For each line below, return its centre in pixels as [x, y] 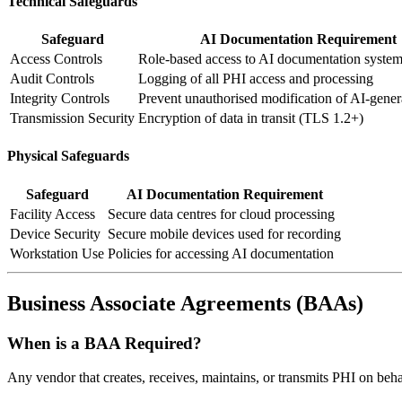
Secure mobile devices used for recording [224, 233]
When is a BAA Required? [105, 343]
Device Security [55, 233]
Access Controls [56, 59]
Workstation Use [57, 253]
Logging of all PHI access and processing [256, 79]
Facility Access [52, 214]
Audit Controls [52, 79]
